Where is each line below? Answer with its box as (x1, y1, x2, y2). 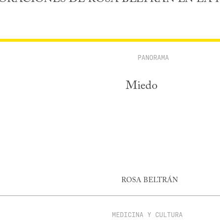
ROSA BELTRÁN (121, 176, 178, 184)
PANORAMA (137, 53, 169, 62)
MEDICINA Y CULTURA (112, 210, 183, 219)
